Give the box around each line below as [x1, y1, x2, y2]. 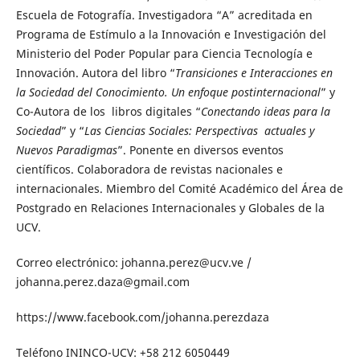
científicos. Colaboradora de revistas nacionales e [15, 162, 283, 178]
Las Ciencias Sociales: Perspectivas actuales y [84, 123, 315, 139]
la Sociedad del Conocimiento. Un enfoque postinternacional [15, 84, 321, 100]
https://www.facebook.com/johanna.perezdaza [15, 309, 269, 325]
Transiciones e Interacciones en [174, 65, 333, 81]
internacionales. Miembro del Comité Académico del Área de [15, 181, 343, 197]
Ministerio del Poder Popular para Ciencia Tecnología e [15, 46, 313, 62]
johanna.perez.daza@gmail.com [15, 274, 190, 290]
